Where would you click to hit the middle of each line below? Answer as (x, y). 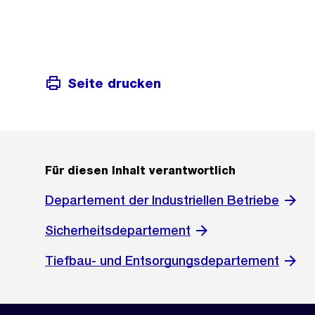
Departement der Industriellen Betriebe (162, 200)
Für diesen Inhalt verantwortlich (140, 171)
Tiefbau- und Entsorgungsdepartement (162, 261)
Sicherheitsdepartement (118, 231)
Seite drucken (114, 83)
